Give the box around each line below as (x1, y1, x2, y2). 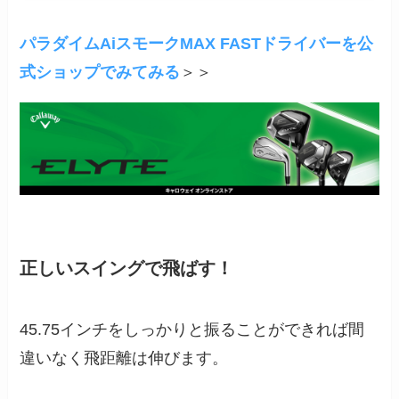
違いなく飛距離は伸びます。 (20, 349, 229, 368)
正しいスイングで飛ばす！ (20, 257, 234, 278)
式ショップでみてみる (20, 63, 181, 82)
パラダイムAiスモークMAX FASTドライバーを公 (20, 35, 374, 53)
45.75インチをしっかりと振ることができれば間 (20, 321, 365, 339)
